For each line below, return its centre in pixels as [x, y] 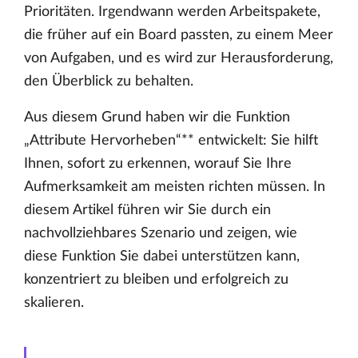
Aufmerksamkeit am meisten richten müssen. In [175, 187]
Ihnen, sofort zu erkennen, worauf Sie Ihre [158, 164]
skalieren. [54, 303]
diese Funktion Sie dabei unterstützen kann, [162, 257]
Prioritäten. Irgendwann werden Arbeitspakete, [172, 12]
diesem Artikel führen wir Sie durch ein [147, 211]
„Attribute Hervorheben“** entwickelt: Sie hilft [171, 141]
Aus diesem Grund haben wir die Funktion [157, 118]
